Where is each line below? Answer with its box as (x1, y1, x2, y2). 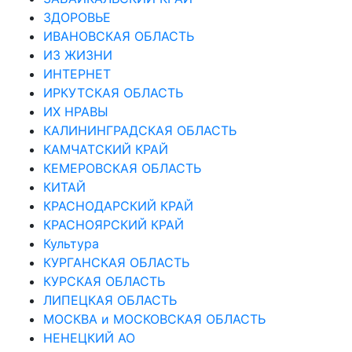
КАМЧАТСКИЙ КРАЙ (43, 141, 168, 157)
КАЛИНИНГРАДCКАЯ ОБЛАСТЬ (43, 122, 236, 138)
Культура (43, 235, 99, 251)
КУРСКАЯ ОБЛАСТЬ (43, 273, 165, 289)
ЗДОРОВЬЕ (43, 9, 111, 25)
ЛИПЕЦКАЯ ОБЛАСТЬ (43, 291, 177, 308)
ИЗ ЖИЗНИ (43, 46, 112, 63)
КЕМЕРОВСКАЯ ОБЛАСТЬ (43, 159, 201, 176)
